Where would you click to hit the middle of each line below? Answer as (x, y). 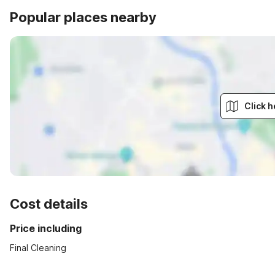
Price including (46, 228)
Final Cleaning (38, 248)
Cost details (49, 204)
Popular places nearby (83, 17)
